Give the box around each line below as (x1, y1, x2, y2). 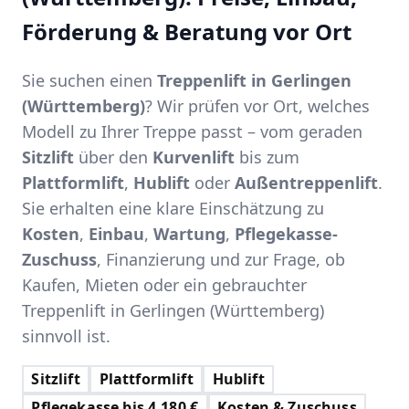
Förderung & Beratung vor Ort (22, 16, 351, 47)
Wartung (153, 222, 225, 245)
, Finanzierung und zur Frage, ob (97, 247, 345, 270)
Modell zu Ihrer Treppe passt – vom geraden (22, 120, 362, 142)
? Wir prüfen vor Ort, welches (145, 94, 370, 117)
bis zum (235, 145, 299, 168)
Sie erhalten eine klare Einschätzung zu (22, 196, 324, 219)
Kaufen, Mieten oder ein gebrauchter (22, 273, 307, 296)
